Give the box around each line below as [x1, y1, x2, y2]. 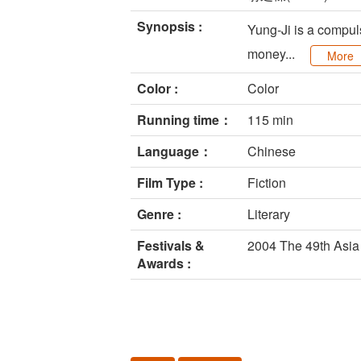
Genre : [137, 205, 181, 224]
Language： [137, 142, 212, 161]
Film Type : [137, 173, 203, 193]
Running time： [137, 110, 232, 130]
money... [247, 44, 298, 64]
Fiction [247, 173, 286, 193]
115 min [247, 110, 293, 130]
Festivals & [137, 236, 205, 255]
